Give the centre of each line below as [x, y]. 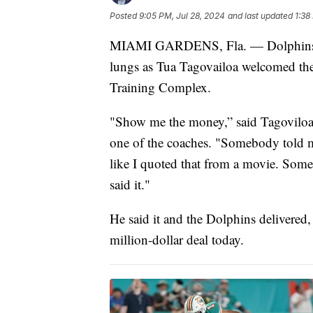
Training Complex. [160, 87]
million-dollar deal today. [177, 240]
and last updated [260, 16]
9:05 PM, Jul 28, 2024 [182, 16]
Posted [124, 16]
